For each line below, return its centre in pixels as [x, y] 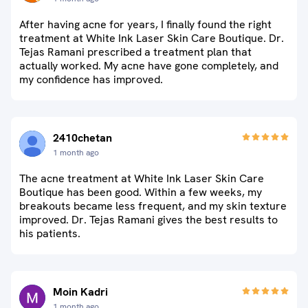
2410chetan [82, 138]
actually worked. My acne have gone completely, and [149, 66]
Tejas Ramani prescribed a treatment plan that [135, 52]
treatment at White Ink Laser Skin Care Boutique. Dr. [152, 38]
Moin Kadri [80, 292]
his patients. [50, 233]
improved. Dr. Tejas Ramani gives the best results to [148, 220]
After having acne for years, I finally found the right [145, 24]
